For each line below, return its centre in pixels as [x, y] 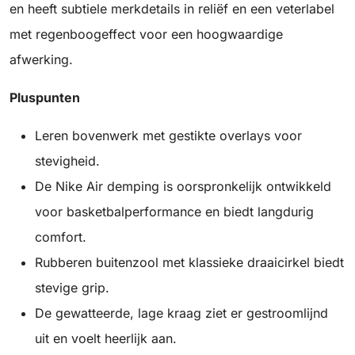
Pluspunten [45, 98]
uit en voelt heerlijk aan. [106, 339]
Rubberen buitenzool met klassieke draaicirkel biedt [189, 263]
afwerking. [41, 60]
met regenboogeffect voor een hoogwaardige [146, 34]
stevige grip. [72, 288]
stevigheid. [67, 161]
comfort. [61, 237]
